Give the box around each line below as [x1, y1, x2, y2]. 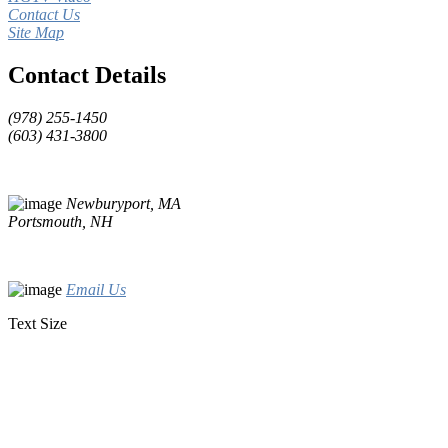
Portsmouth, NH [8, 213, 113, 231]
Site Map [8, 24, 64, 42]
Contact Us [8, 6, 80, 24]
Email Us [66, 281, 126, 299]
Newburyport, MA [66, 195, 181, 213]
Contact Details [8, 62, 166, 89]
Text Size [8, 315, 67, 333]
